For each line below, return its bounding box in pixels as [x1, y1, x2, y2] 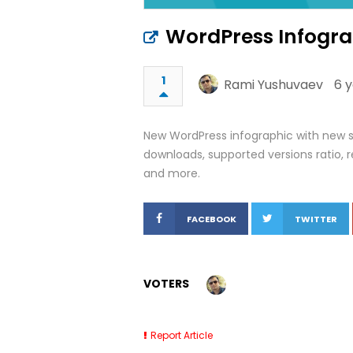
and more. [143, 165, 200, 181]
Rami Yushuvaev [224, 76, 323, 94]
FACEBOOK [187, 213, 236, 225]
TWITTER [295, 213, 337, 225]
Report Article [150, 328, 213, 342]
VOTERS [143, 276, 189, 292]
